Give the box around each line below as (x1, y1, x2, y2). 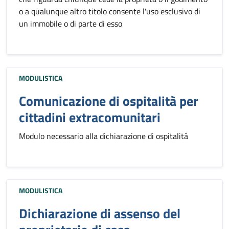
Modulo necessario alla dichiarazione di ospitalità (19, 129, 188, 142)
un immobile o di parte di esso (19, 17, 122, 30)
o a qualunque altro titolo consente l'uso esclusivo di (19, 5, 200, 17)
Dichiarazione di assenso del (19, 203, 180, 223)
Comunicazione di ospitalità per (19, 90, 198, 111)
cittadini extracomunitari (19, 107, 161, 127)
